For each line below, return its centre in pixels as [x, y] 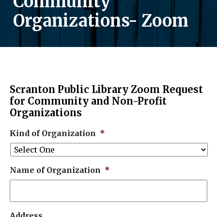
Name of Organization [55, 170]
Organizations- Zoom [101, 21]
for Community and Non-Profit [88, 101]
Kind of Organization [53, 133]
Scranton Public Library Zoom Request [106, 89]
